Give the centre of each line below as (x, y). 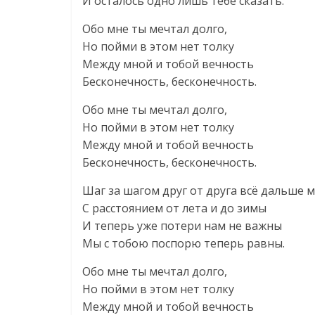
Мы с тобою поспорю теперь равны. (184, 243)
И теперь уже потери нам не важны (182, 226)
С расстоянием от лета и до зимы (174, 208)
